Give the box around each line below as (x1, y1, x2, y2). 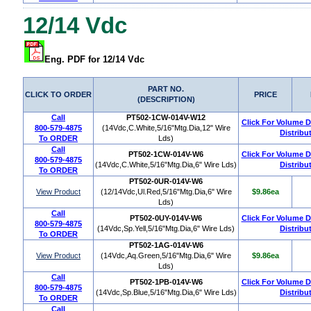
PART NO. (148, 84, 184, 93)
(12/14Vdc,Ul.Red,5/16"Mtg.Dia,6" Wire (100, 187, 232, 196)
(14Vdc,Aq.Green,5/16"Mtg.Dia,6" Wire (101, 251, 231, 260)
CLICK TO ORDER (25, 90, 92, 99)
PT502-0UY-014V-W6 (130, 213, 202, 222)
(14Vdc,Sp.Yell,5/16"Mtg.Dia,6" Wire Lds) (97, 224, 235, 233)
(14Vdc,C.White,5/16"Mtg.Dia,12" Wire (101, 123, 230, 132)
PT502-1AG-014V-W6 (128, 240, 203, 249)
